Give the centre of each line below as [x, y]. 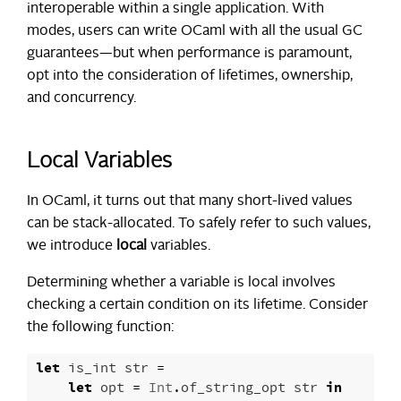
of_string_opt [233, 388]
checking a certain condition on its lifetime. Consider [197, 306]
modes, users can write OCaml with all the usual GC [195, 32]
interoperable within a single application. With [175, 9]
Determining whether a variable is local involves [181, 283]
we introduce [72, 247]
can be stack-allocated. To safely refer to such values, [199, 224]
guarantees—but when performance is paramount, [189, 54]
